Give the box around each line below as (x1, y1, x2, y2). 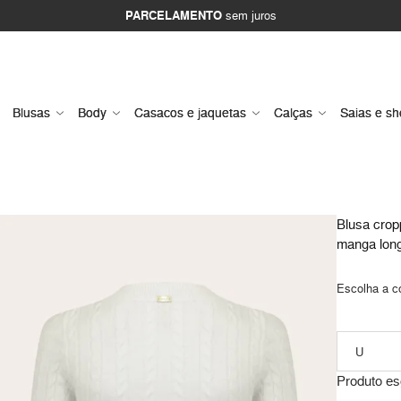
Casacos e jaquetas (134, 104, 246, 122)
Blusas (13, 104, 50, 122)
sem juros (221, 7, 277, 23)
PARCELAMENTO (124, 7, 222, 24)
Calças (274, 104, 312, 122)
